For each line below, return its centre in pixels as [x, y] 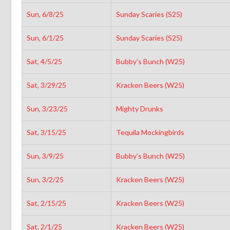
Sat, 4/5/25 [44, 61]
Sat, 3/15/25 [46, 132]
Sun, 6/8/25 [45, 14]
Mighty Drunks [140, 108]
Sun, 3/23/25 [47, 108]
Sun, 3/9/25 [45, 156]
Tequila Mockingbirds [151, 132]
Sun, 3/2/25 [45, 179]
